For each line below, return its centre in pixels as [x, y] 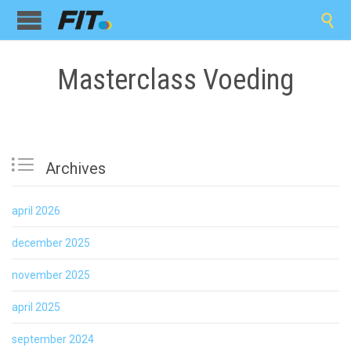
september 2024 [53, 340]
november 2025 [51, 275]
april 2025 [36, 308]
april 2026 [36, 211]
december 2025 [51, 243]
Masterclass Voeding [175, 80]
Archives [74, 169]
